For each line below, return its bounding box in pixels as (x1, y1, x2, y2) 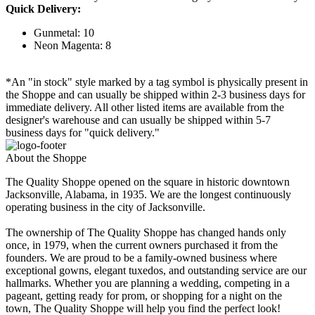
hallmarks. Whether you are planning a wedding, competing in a (6, 277, 290, 290)
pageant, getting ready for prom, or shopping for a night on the (6, 290, 282, 302)
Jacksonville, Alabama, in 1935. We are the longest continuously (6, 188, 291, 201)
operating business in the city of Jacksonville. (6, 201, 205, 214)
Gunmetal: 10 (34, 27, 94, 39)
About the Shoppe (6, 152, 86, 165)
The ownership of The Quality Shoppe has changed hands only (6, 226, 286, 239)
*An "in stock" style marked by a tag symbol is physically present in (6, 76, 308, 89)
